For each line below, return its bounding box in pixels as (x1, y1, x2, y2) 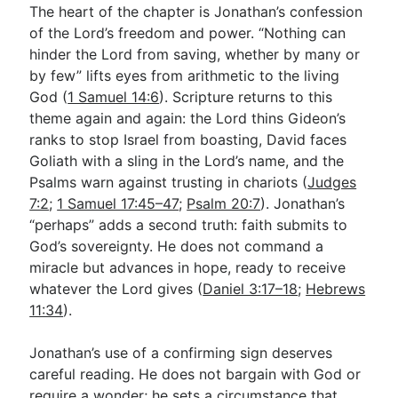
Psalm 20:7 (187, 194, 261, 212)
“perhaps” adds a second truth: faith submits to (29, 215, 348, 234)
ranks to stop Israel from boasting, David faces (29, 130, 347, 148)
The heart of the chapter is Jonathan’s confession (29, 2, 363, 20)
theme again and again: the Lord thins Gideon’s (29, 108, 346, 127)
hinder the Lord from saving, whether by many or (29, 44, 361, 63)
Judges (307, 172, 357, 191)
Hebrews (306, 279, 366, 298)
